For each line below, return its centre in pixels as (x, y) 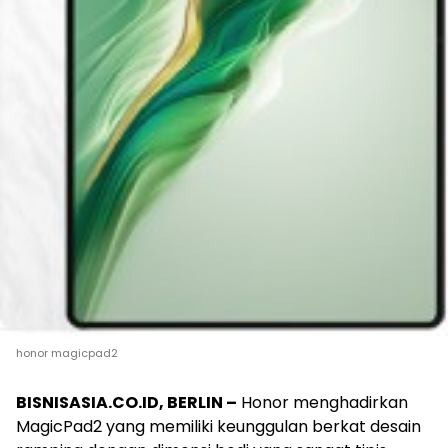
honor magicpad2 (67, 352)
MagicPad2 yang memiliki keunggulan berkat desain (218, 426)
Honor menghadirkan (322, 402)
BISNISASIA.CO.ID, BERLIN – (126, 402)
